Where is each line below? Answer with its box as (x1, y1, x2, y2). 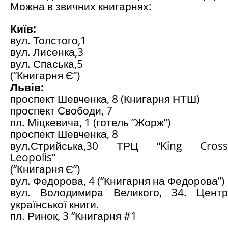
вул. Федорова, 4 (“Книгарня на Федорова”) (10, 174, 224, 188)
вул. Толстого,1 (10, 33, 87, 48)
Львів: (10, 80, 44, 95)
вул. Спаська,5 (10, 56, 83, 71)
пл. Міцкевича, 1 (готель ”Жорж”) (10, 115, 170, 130)
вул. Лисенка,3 (10, 45, 83, 60)
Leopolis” (10, 150, 55, 165)
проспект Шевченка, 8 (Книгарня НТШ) (10, 92, 199, 106)
